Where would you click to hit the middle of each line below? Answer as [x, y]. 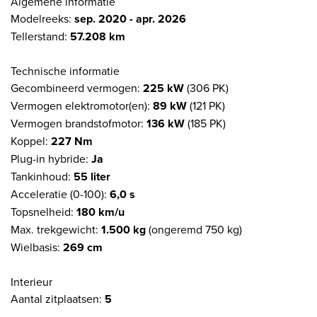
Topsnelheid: [44, 211]
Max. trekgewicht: [56, 229]
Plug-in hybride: [51, 158]
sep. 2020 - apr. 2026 [130, 18]
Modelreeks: [42, 18]
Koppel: [31, 140]
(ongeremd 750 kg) [194, 229]
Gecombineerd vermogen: [77, 87]
